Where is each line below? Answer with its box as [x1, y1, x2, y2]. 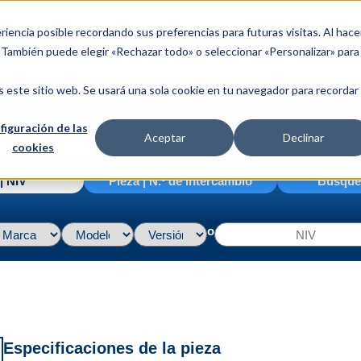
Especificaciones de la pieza [2, 339, 221, 357]
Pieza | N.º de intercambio [109, 174, 252, 188]
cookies [12, 140, 54, 155]
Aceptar [143, 131, 185, 145]
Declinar [282, 131, 324, 145]
